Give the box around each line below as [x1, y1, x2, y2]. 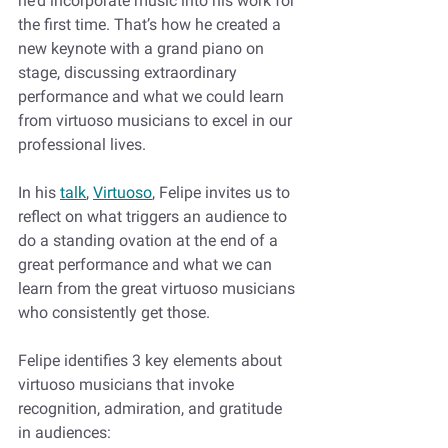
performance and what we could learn [18, 86, 288, 106]
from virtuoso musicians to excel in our [18, 110, 296, 130]
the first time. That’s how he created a [18, 14, 285, 34]
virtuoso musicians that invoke [18, 374, 238, 394]
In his [18, 182, 60, 202]
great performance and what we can [18, 254, 276, 274]
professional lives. [18, 134, 146, 154]
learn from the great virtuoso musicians [18, 278, 299, 298]
